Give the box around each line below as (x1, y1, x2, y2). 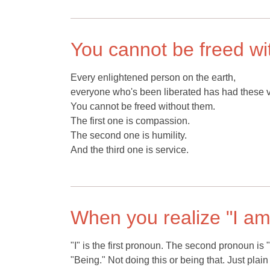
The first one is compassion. (71, 116, 190, 126)
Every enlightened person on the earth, (71, 72, 236, 83)
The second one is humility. (71, 130, 187, 140)
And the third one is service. (71, 145, 189, 155)
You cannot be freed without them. (71, 101, 215, 111)
